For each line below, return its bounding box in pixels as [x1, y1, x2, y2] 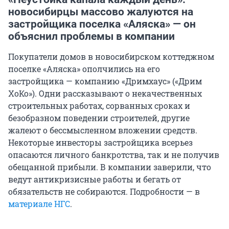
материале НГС [8, 198, 70, 210]
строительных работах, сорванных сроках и [8, 100, 190, 111]
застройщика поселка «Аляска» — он [8, 18, 196, 31]
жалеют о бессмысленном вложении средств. [8, 125, 197, 136]
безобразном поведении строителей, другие [8, 112, 190, 124]
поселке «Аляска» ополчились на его [8, 63, 160, 75]
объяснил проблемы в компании [8, 30, 175, 43]
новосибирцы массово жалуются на [8, 6, 193, 18]
